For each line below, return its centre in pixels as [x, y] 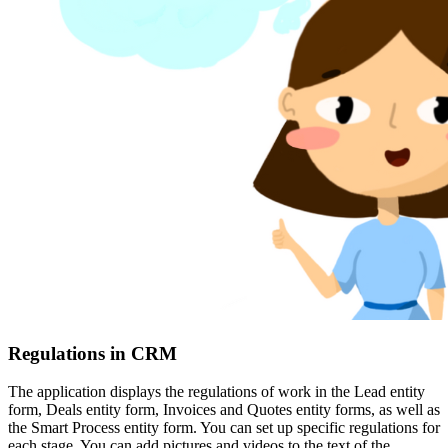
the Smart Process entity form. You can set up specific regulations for [224, 428]
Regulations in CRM [92, 353]
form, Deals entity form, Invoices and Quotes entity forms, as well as [224, 410]
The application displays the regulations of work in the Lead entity [216, 392]
